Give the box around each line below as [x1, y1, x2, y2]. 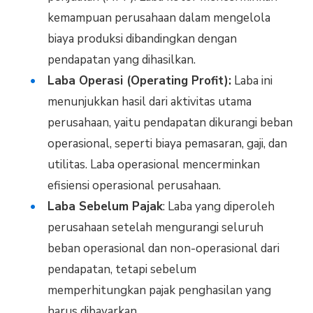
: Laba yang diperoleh [162, 198, 275, 215]
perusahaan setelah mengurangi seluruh [47, 219, 263, 236]
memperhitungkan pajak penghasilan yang [47, 282, 271, 299]
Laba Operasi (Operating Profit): [47, 73, 231, 89]
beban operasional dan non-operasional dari [47, 240, 279, 257]
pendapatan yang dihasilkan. [47, 52, 196, 68]
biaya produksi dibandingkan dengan [47, 31, 237, 48]
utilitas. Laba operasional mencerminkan [47, 156, 260, 173]
